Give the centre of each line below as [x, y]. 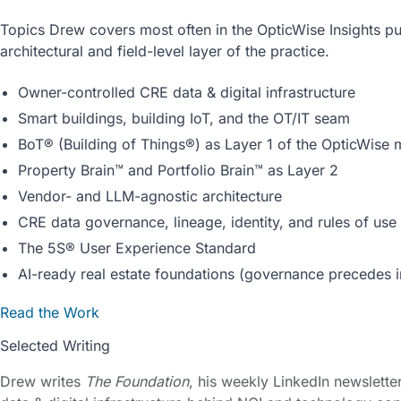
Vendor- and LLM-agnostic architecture [150, 196]
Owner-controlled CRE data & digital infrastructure [187, 92]
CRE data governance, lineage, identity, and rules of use [207, 222]
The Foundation [137, 382]
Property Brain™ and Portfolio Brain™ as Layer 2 [178, 170]
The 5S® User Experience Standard [137, 247]
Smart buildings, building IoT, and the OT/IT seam [184, 118]
